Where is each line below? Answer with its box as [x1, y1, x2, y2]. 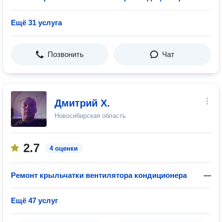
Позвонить [48, 50, 84, 58]
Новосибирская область [55, 112, 126, 119]
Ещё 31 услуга [11, 18, 62, 27]
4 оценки [50, 145, 78, 152]
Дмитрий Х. [55, 98, 110, 109]
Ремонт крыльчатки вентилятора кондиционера [11, 171, 187, 179]
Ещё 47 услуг [11, 196, 58, 205]
